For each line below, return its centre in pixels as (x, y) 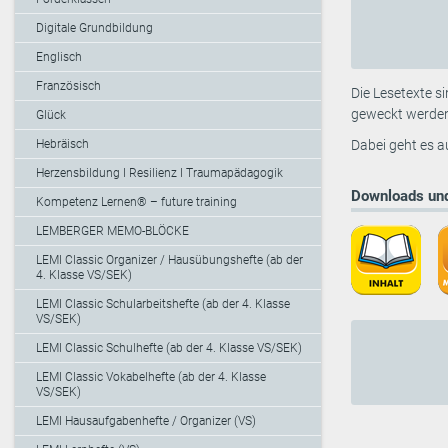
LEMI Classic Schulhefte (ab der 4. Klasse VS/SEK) (169, 347)
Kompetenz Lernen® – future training (136, 201)
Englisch (59, 56)
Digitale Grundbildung (94, 27)
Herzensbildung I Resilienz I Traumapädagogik (159, 172)
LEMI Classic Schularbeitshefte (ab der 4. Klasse (163, 303)
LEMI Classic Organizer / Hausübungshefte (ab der (169, 259)
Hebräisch (62, 143)
